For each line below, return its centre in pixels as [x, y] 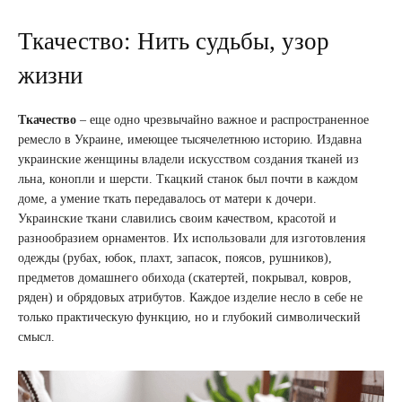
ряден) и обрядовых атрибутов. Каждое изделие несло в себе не [190, 297]
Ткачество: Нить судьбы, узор [174, 41]
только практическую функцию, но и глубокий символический [189, 317]
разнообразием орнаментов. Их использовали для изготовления [192, 238]
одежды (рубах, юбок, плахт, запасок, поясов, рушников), [175, 258]
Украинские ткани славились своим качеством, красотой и [177, 218]
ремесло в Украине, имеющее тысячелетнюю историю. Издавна [190, 139]
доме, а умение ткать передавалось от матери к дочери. [167, 198]
